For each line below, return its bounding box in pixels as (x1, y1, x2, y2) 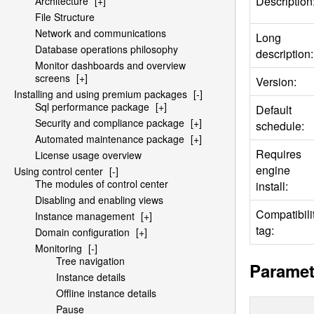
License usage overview (35, 148, 142, 163)
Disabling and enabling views (35, 193, 163, 207)
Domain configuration (35, 225, 130, 240)
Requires (256, 145, 301, 162)
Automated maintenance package (35, 132, 184, 146)
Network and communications (35, 26, 166, 41)
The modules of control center (35, 177, 168, 191)
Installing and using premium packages (14, 87, 187, 102)
